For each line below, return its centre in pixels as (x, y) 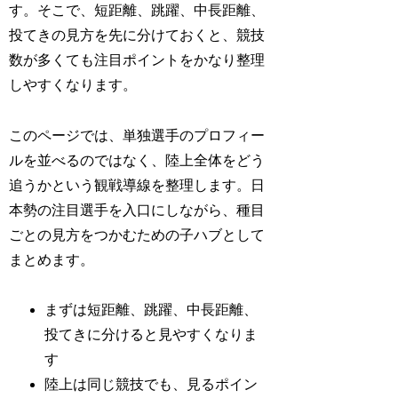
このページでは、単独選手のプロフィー (137, 135)
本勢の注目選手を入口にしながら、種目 (137, 210)
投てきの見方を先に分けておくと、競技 (137, 35)
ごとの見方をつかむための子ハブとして (137, 235)
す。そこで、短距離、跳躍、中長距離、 (137, 10)
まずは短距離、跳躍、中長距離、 (151, 310)
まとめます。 (52, 259)
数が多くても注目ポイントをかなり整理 (137, 60)
